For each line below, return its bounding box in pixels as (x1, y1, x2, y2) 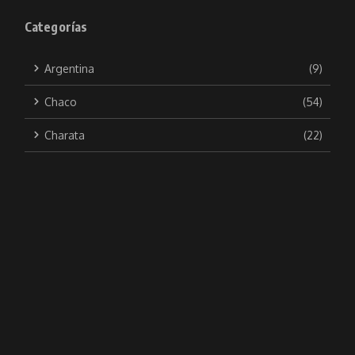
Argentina (44, 61, 94, 75)
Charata (44, 128, 85, 142)
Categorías (24, 18, 88, 35)
